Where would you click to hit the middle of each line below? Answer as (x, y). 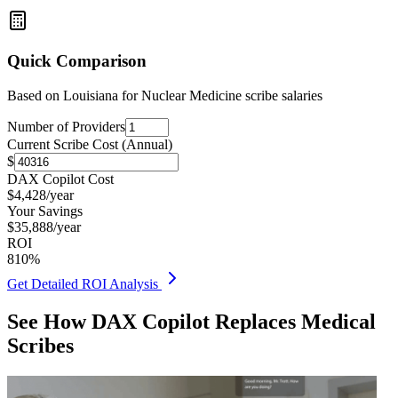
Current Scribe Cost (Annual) (90, 144)
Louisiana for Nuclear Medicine (152, 95)
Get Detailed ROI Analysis (84, 283)
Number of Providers (66, 126)
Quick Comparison (77, 61)
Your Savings (45, 211)
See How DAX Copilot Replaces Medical (191, 321)
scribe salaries (282, 95)
